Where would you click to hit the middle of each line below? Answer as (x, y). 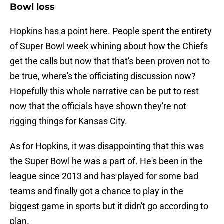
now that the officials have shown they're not (98, 106)
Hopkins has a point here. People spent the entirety (111, 31)
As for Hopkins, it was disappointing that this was (107, 146)
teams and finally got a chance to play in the (97, 191)
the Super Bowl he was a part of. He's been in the (106, 161)
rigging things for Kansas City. (69, 121)
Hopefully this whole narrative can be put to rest (104, 91)
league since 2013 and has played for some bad (104, 176)
